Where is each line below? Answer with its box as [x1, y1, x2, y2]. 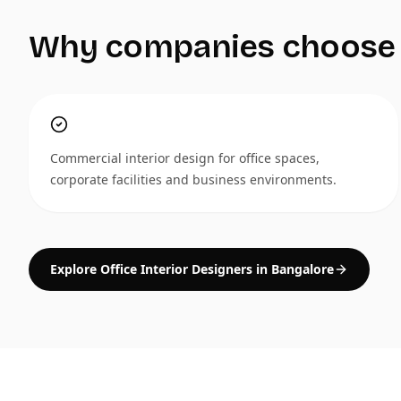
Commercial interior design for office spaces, [50, 149, 320, 166]
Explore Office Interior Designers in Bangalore [50, 260, 334, 277]
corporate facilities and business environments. [50, 171, 337, 188]
